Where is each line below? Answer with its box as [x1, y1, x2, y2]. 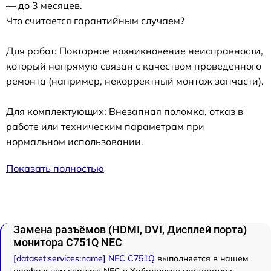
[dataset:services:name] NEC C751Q [13, 252, 155, 264]
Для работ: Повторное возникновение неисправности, [6, 44, 263, 57]
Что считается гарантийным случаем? [6, 14, 184, 27]
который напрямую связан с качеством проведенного [6, 59, 261, 72]
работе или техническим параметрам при [6, 120, 204, 132]
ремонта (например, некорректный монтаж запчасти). [6, 74, 264, 87]
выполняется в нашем [155, 252, 248, 264]
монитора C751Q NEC [13, 235, 122, 249]
